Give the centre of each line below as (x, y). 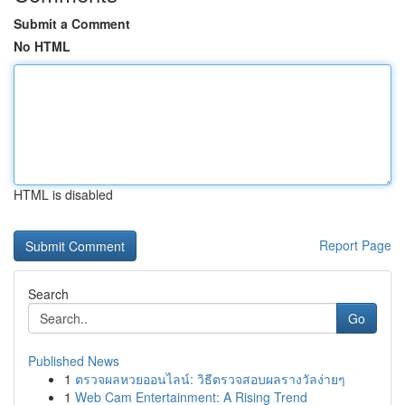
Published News (74, 361)
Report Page (355, 245)
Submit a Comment (72, 24)
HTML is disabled (63, 194)
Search (48, 294)
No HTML (42, 46)
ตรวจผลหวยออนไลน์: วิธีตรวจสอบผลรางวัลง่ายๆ (210, 379)
